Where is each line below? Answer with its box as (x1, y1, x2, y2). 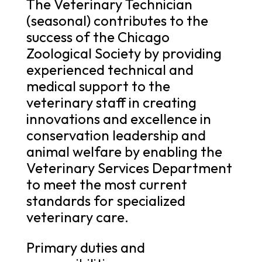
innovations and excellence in (26, 109, 211, 127)
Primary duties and (26, 238, 145, 256)
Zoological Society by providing (26, 44, 222, 62)
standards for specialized (26, 191, 185, 209)
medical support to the (26, 77, 170, 95)
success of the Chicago (26, 27, 170, 46)
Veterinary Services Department (26, 158, 232, 177)
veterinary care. (26, 208, 129, 226)
